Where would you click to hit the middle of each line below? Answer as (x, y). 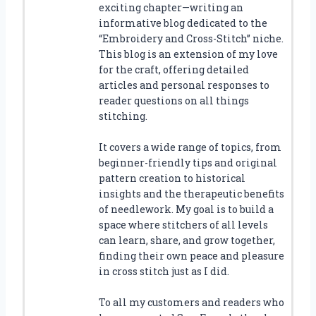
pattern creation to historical (172, 178)
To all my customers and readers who (192, 302)
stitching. (123, 116)
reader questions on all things (174, 100)
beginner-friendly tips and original (188, 162)
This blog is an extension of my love (188, 54)
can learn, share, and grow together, (187, 240)
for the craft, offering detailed (174, 69)
